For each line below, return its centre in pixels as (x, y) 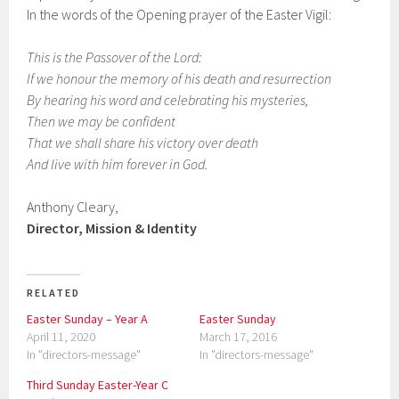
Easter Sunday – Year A (88, 319)
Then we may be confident (103, 122)
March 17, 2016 (238, 337)
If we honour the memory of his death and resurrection (179, 79)
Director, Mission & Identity (112, 228)
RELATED (54, 293)
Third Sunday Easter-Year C (98, 385)
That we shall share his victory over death (143, 143)
